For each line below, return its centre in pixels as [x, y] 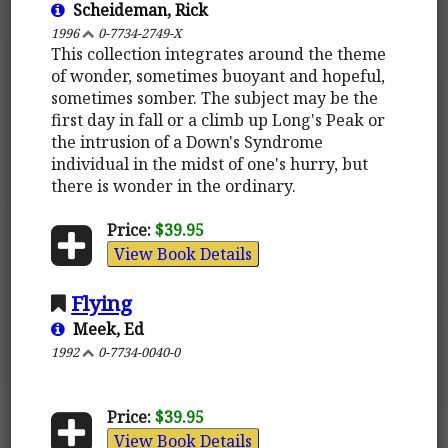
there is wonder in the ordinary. [174, 185]
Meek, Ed [105, 328]
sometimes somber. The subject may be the [215, 97]
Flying [102, 302]
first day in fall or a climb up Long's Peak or [218, 119]
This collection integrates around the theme [219, 53]
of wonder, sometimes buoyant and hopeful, [218, 75]
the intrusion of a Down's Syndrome [187, 141]
